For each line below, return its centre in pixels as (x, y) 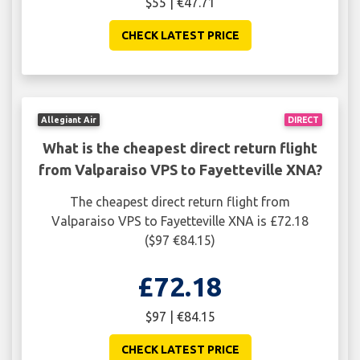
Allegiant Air (69, 119)
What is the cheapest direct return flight (180, 147)
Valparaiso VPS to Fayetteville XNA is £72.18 (180, 221)
